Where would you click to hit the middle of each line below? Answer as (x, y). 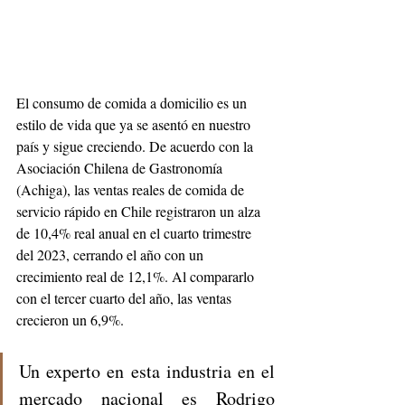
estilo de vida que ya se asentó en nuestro (135, 124)
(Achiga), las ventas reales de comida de (132, 189)
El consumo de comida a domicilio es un (133, 102)
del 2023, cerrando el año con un (112, 254)
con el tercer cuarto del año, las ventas (126, 297)
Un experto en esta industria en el (147, 371)
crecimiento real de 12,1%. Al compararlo (137, 276)
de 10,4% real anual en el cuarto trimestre (136, 232)
